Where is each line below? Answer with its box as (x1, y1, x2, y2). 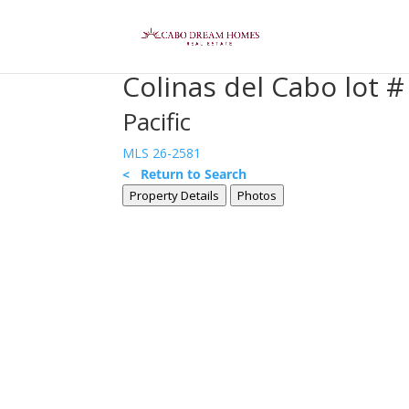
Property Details (130, 187, 220, 204)
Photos (237, 187, 278, 204)
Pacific (122, 105, 192, 138)
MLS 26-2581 (122, 144, 202, 162)
